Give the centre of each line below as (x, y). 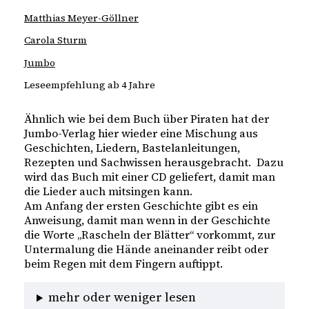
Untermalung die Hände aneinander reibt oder (146, 249)
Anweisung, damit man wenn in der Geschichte (147, 220)
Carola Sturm (56, 40)
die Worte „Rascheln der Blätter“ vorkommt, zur (150, 235)
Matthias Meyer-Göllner (81, 18)
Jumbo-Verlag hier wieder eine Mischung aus (141, 133)
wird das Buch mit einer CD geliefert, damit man (150, 177)
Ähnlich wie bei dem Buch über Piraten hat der (147, 119)
